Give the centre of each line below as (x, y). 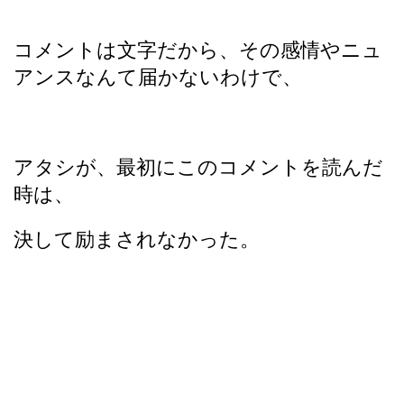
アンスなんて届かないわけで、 (158, 77)
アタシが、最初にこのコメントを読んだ (198, 167)
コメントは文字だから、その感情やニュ (198, 50)
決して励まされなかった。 (137, 239)
